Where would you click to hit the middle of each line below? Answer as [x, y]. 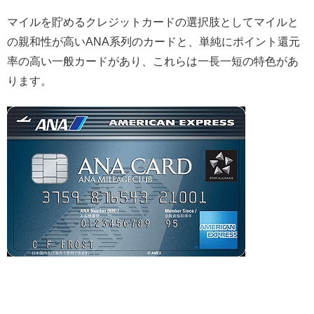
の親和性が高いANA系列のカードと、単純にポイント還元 [153, 42]
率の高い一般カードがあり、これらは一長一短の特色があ [153, 62]
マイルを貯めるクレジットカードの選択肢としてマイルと [153, 22]
